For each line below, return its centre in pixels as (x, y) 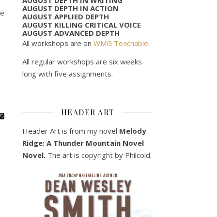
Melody (133, 131)
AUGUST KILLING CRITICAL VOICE (82, 24)
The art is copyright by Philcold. (100, 155)
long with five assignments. (68, 73)
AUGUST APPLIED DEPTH (66, 16)
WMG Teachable (121, 43)
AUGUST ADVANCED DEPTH (71, 33)
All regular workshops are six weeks (82, 61)
